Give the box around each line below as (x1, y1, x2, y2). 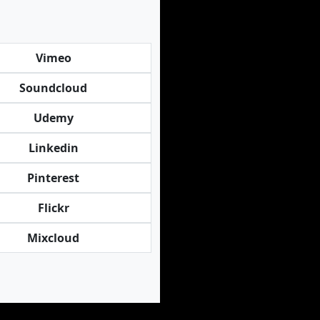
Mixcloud (27, 230, 80, 246)
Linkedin (28, 140, 79, 156)
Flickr (37, 200, 69, 216)
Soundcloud (19, 80, 88, 96)
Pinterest (27, 170, 80, 186)
